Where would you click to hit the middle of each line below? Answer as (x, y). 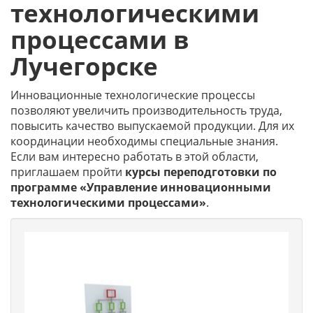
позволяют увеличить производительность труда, (146, 110)
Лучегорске (84, 66)
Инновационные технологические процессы (133, 95)
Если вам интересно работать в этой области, (134, 156)
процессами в (100, 39)
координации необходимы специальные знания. (144, 141)
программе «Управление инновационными (141, 187)
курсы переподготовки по (201, 172)
